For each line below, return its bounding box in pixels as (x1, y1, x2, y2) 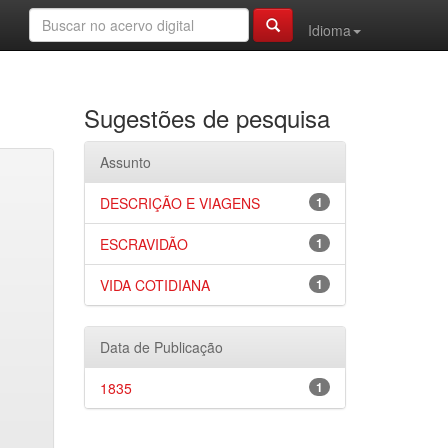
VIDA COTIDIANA (99, 275, 210, 295)
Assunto (99, 152, 151, 172)
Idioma (308, 20, 351, 40)
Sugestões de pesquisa (83, 100, 330, 135)
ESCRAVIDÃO (99, 234, 188, 254)
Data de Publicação (99, 337, 223, 357)
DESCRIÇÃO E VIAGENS (99, 193, 260, 213)
